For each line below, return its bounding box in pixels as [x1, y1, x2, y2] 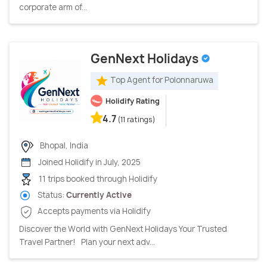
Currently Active [66, 190, 132, 201]
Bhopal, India [38, 139, 88, 151]
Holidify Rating [105, 95, 160, 106]
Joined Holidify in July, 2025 [36, 156, 141, 167]
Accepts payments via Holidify [36, 206, 151, 217]
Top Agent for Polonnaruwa [110, 74, 213, 86]
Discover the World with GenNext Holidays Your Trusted [19, 223, 227, 234]
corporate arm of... [19, 1, 87, 13]
